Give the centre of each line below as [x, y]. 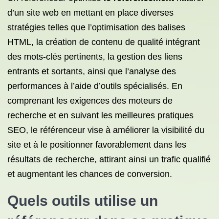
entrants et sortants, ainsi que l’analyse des [92, 71]
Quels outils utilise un [83, 201]
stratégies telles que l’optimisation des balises [96, 27]
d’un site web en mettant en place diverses [90, 13]
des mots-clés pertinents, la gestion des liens [95, 57]
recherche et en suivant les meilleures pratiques [100, 115]
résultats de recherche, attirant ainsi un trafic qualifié [109, 159]
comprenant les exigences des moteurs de [90, 101]
